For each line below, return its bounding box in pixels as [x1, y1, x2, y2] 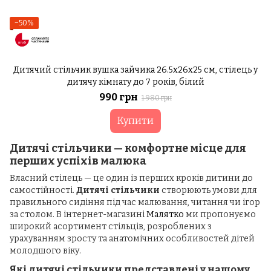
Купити [117, 115, 154, 126]
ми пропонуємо [184, 209, 256, 220]
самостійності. [10, 185, 76, 196]
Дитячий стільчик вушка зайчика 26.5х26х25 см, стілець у [13, 65, 258, 75]
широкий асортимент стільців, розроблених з [10, 221, 212, 232]
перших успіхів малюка [10, 154, 146, 168]
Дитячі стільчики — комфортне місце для [10, 142, 246, 155]
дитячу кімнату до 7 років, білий [67, 77, 204, 87]
